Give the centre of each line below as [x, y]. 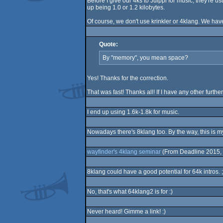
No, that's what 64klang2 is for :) [130, 192]
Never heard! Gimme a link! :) [126, 212]
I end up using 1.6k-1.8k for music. [133, 112]
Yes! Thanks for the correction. [127, 78]
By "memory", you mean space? [145, 58]
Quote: [108, 44]
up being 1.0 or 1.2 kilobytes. [126, 7]
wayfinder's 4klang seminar [124, 152]
